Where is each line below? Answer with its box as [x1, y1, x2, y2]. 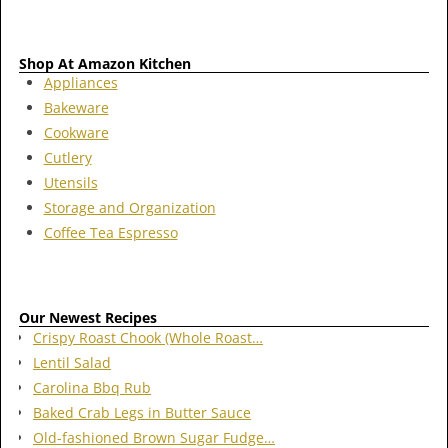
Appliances [43, 73, 118, 93]
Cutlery [43, 148, 92, 168]
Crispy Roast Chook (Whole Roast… [33, 327, 263, 347]
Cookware [43, 123, 109, 143]
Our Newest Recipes [19, 308, 157, 328]
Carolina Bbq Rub [33, 377, 151, 397]
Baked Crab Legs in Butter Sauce [33, 402, 251, 422]
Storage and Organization [43, 198, 216, 218]
